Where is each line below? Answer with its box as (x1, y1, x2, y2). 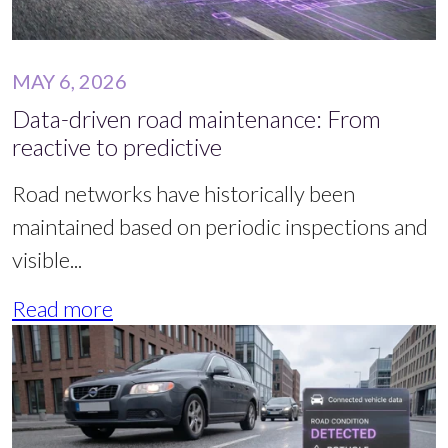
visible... (12, 245, 82, 273)
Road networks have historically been (12, 179, 355, 207)
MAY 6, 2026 (12, 68, 127, 93)
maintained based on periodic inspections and (12, 212, 428, 240)
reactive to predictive (12, 132, 222, 161)
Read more (12, 294, 113, 322)
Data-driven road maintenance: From (12, 104, 381, 133)
